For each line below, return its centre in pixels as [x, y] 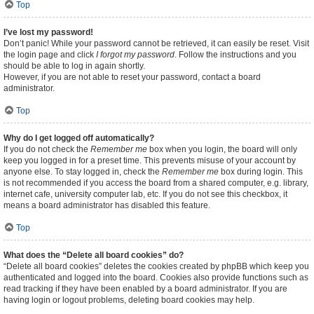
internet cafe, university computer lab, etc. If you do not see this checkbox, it [145, 194]
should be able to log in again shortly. [74, 66]
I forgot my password [135, 55]
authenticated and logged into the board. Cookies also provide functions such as [156, 278]
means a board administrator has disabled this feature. [107, 205]
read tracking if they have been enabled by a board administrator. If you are [145, 289]
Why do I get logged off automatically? [79, 138]
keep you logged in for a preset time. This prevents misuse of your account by [150, 161]
